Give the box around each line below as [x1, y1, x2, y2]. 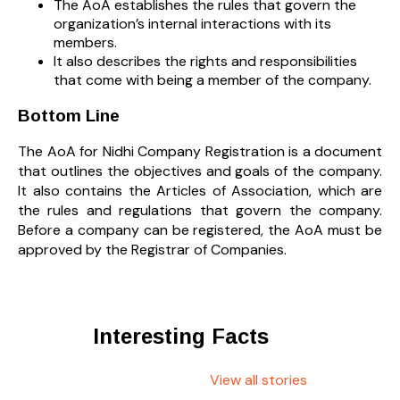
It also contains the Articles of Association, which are [18, 181, 382, 201]
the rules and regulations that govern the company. [18, 201, 382, 221]
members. [54, 33, 117, 53]
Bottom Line [18, 105, 120, 125]
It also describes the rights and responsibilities [54, 52, 357, 71]
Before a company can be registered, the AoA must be [18, 221, 382, 240]
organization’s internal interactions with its [54, 14, 331, 34]
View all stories [210, 371, 307, 390]
